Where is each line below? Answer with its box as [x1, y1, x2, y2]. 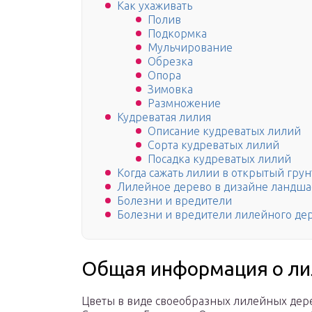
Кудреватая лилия [117, 111, 211, 124]
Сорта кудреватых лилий [148, 139, 279, 152]
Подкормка [148, 27, 207, 40]
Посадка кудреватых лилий [148, 153, 291, 166]
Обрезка [148, 55, 193, 68]
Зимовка [148, 83, 193, 96]
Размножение [148, 97, 221, 110]
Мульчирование [148, 41, 233, 54]
